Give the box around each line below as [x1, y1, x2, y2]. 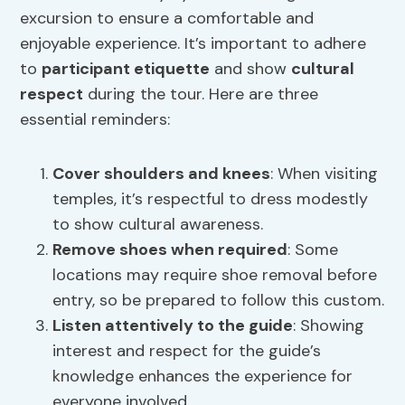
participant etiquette [42, 58, 211, 80]
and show [210, 58, 292, 80]
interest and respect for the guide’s [52, 340, 322, 363]
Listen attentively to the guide [52, 315, 294, 337]
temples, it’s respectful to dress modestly [52, 188, 369, 211]
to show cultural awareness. [52, 213, 264, 236]
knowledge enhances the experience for [52, 365, 353, 388]
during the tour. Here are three [83, 83, 319, 106]
